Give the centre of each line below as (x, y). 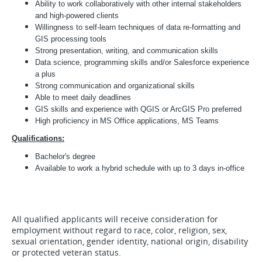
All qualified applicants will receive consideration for (115, 219)
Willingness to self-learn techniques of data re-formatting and (138, 27)
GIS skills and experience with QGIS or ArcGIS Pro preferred (138, 109)
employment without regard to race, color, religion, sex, (119, 230)
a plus (45, 74)
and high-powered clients (77, 15)
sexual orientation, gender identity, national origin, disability (130, 241)
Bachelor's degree (65, 156)
